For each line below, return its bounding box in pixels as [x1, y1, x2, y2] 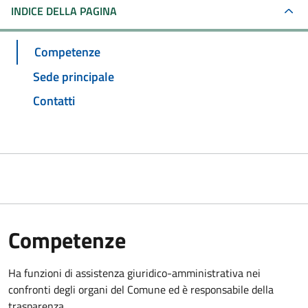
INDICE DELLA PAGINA [11, 3, 117, 19]
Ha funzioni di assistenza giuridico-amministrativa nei [8, 265, 261, 282]
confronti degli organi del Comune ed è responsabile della [8, 281, 274, 298]
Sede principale [33, 67, 114, 86]
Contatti [33, 91, 75, 111]
